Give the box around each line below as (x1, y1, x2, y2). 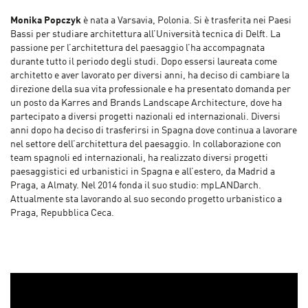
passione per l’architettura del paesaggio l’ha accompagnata (10, 43, 265, 54)
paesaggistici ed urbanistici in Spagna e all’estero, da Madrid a (10, 167, 275, 177)
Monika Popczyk (10, 16, 83, 26)
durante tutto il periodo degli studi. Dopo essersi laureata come (10, 57, 277, 67)
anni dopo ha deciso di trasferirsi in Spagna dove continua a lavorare (10, 126, 297, 136)
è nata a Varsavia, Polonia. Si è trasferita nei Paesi (83, 16, 291, 26)
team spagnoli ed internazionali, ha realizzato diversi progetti (10, 153, 268, 164)
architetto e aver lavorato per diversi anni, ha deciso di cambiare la (10, 71, 289, 81)
